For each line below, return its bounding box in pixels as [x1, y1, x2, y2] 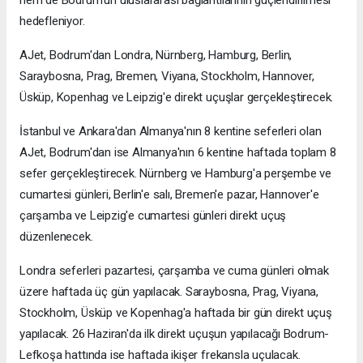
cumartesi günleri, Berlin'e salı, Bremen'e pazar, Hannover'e [19, 187, 319, 203]
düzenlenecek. [19, 229, 93, 245]
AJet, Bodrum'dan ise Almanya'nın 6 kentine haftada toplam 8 [19, 145, 336, 160]
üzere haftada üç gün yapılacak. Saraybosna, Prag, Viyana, [19, 284, 319, 300]
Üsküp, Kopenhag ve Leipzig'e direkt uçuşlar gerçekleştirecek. [19, 90, 334, 105]
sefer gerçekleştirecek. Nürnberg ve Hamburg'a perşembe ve [19, 166, 332, 181]
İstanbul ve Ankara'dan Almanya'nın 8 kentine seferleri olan [19, 124, 322, 139]
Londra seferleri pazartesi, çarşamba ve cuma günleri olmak [19, 263, 329, 279]
